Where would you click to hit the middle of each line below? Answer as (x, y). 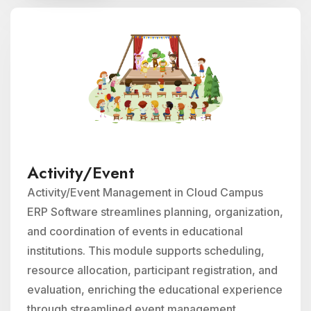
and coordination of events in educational (135, 231)
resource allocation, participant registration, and (152, 270)
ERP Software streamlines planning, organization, (155, 212)
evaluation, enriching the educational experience (155, 289)
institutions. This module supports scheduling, (146, 251)
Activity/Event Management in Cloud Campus (145, 192)
